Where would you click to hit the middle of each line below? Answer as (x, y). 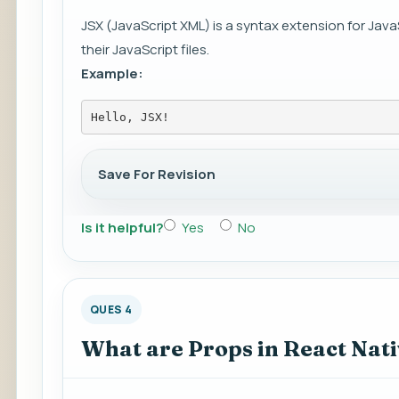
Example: (112, 74)
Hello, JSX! (130, 117)
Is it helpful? (122, 228)
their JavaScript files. (145, 50)
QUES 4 (111, 310)
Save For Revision (157, 175)
